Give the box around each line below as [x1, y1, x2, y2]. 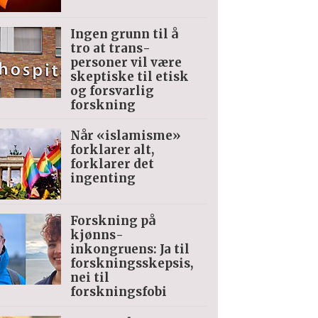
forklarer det [70, 156, 154, 172]
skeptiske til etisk [70, 68, 189, 84]
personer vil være [70, 54, 182, 70]
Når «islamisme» [70, 128, 181, 144]
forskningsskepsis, [70, 256, 193, 272]
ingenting [70, 170, 136, 187]
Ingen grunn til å [70, 26, 178, 42]
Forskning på [70, 213, 155, 229]
